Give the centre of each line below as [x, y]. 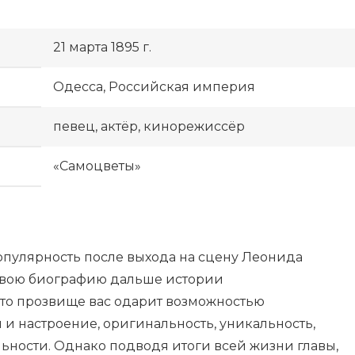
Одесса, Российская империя [154, 87]
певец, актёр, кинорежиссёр [149, 127]
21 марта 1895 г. [102, 48]
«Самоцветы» [97, 166]
